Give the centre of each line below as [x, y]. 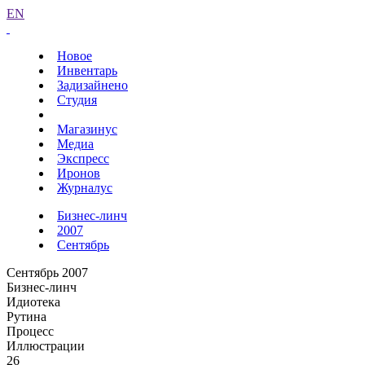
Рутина [26, 317]
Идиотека [33, 302]
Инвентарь [87, 70]
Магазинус [87, 129]
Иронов [79, 173]
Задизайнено [92, 85]
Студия [77, 100]
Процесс [30, 331]
